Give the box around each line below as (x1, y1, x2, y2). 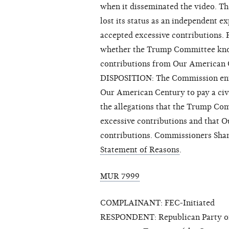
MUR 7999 (100, 172, 140, 181)
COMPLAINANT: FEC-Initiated (100, 198, 215, 208)
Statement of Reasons (100, 145, 179, 155)
